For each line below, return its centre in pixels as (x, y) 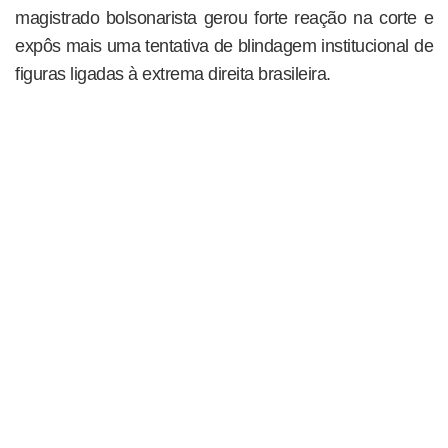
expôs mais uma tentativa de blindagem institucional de (224, 45)
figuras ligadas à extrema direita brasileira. (173, 73)
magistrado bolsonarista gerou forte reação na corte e (224, 17)
